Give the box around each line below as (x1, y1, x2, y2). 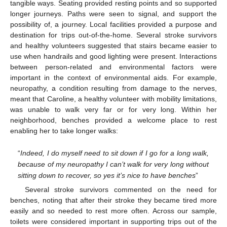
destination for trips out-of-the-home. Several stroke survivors (10, 31, 217, 40)
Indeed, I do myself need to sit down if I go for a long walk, (20, 148, 209, 157)
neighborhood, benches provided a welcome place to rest (10, 116, 217, 125)
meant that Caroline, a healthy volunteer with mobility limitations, (10, 95, 217, 103)
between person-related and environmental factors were (10, 63, 217, 71)
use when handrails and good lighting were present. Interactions (10, 52, 217, 61)
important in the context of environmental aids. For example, (10, 73, 217, 82)
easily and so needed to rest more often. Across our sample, (10, 207, 217, 215)
